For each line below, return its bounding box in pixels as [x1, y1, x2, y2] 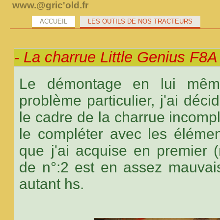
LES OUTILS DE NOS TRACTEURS [88, 18, 192, 25]
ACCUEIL [40, 18, 67, 25]
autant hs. [19, 176, 84, 192]
